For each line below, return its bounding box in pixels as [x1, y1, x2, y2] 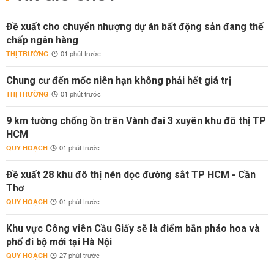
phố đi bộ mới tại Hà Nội [6, 236, 112, 248]
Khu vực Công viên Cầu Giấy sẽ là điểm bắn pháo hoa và [6, 223, 260, 234]
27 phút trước [59, 250, 100, 262]
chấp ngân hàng [6, 34, 78, 46]
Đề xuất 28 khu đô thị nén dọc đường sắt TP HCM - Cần [6, 169, 256, 180]
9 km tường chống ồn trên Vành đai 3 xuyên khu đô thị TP [6, 115, 266, 127]
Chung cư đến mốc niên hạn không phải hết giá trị [6, 75, 231, 86]
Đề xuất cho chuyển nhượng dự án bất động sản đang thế [6, 21, 264, 32]
